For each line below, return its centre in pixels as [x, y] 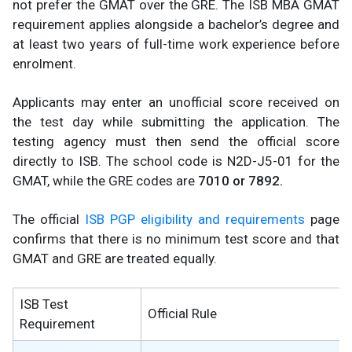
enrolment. [44, 64]
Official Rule [182, 314]
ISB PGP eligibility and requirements [195, 220]
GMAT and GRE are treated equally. [115, 259]
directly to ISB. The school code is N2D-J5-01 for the [176, 161]
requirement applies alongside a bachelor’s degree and [176, 25]
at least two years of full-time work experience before [176, 44]
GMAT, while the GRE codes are [104, 181]
